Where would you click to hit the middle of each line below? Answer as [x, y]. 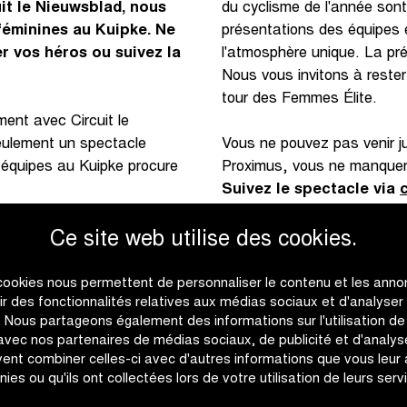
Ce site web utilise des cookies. [203, 241]
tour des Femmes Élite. [300, 99]
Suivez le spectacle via [311, 191]
